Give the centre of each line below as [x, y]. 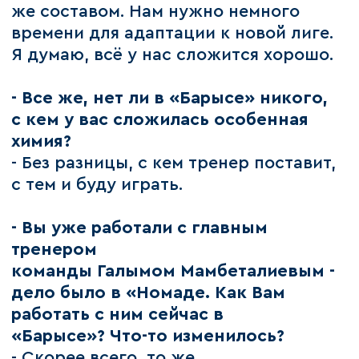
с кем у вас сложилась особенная [160, 120]
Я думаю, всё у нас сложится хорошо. [173, 55]
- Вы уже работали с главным [140, 228]
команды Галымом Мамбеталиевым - [173, 272]
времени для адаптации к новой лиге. [173, 34]
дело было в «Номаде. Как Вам [149, 293]
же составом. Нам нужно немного [156, 12]
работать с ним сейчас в [118, 315]
